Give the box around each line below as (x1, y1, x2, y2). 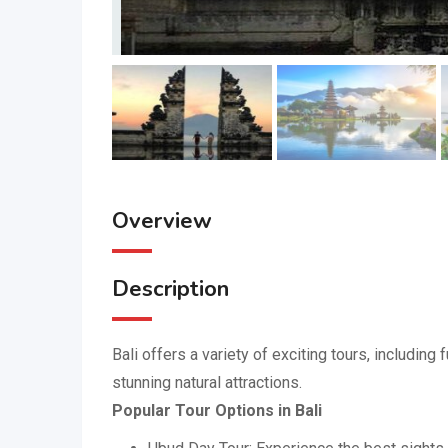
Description (112, 274, 229, 304)
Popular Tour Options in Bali (112, 401, 322, 420)
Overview (112, 206, 212, 236)
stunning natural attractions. (112, 373, 302, 392)
